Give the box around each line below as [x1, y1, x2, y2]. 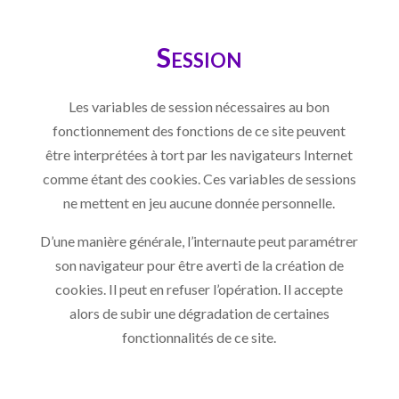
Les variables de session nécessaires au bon [69, 97, 330, 115]
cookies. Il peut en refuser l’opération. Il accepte [55, 280, 344, 297]
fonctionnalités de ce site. [122, 328, 277, 346]
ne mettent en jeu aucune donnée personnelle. [63, 193, 336, 211]
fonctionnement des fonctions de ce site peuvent [53, 121, 346, 139]
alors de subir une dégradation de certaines [69, 304, 330, 322]
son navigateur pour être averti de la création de [54, 256, 344, 273]
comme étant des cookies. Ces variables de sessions [42, 169, 356, 187]
